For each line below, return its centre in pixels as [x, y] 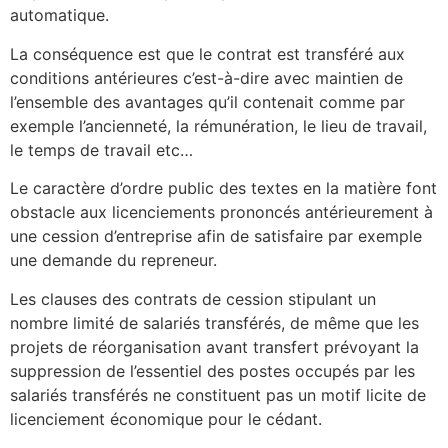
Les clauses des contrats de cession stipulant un [193, 298]
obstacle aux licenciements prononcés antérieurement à [221, 212]
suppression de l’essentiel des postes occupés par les [212, 370]
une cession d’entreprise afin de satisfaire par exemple [216, 236]
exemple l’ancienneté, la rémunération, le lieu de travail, [218, 125]
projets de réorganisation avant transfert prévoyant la [214, 346]
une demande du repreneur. [113, 260]
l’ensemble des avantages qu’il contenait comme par [207, 101]
